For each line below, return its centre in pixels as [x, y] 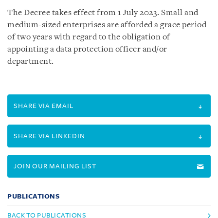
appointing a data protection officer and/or [87, 49]
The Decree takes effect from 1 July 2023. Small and [103, 13]
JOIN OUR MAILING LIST [55, 166]
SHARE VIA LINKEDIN [49, 136]
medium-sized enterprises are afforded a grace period [107, 25]
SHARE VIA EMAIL [44, 106]
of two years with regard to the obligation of [89, 37]
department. [31, 62]
